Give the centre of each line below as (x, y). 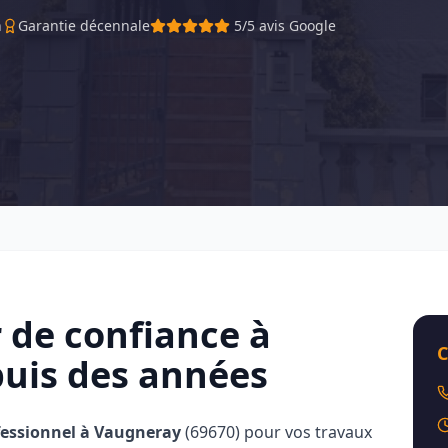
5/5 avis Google (285, 25)
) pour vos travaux (303, 432)
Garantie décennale (84, 25)
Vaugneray (137, 432)
